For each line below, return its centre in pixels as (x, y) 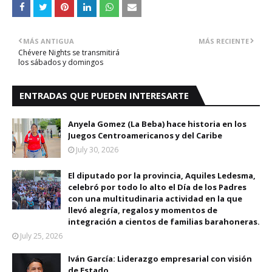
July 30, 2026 (97, 150)
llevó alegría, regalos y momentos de (143, 210)
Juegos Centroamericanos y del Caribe (145, 135)
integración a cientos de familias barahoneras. (164, 222)
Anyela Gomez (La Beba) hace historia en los (157, 124)
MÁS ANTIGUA (49, 41)
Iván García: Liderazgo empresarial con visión (160, 259)
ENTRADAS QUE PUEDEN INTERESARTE (104, 95)
